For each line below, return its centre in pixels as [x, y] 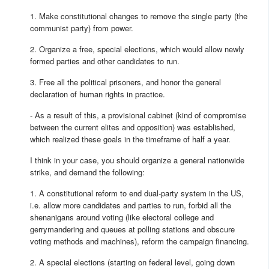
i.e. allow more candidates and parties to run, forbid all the [131, 205]
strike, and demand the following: [87, 172]
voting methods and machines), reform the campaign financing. [140, 241]
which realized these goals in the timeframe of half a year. [130, 139]
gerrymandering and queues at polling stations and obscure [132, 229]
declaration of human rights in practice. [98, 94]
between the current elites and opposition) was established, [133, 127]
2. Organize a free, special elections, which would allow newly [137, 49]
